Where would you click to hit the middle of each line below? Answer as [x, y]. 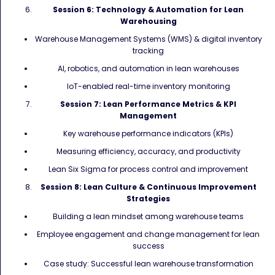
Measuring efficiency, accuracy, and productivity [148, 151]
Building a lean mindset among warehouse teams [148, 216]
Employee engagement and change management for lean [148, 234]
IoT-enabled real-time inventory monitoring [148, 86]
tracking [148, 51]
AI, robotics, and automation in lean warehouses [148, 68]
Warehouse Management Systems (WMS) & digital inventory [148, 39]
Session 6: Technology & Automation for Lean [148, 10]
